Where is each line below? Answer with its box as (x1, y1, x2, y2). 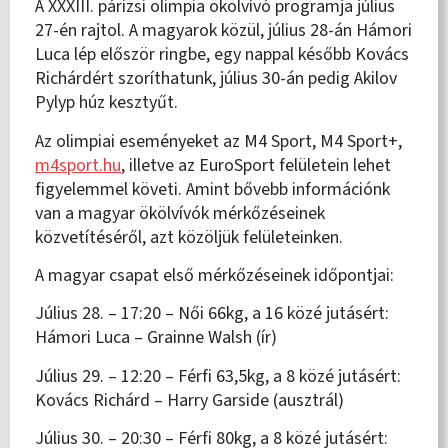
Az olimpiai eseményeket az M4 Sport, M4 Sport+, (35, 128, 402, 154)
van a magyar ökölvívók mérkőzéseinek (35, 200, 325, 226)
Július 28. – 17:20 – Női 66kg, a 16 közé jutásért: (35, 301, 389, 327)
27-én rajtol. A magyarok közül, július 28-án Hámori (35, 18, 412, 44)
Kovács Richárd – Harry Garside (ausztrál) (35, 387, 344, 413)
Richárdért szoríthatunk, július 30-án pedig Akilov (35, 66, 397, 92)
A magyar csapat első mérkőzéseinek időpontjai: (35, 262, 394, 288)
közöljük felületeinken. (178, 224, 343, 250)
